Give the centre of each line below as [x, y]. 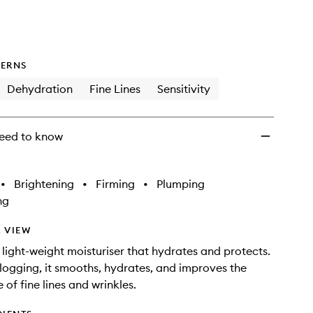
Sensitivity [184, 89]
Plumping [181, 184]
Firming [115, 184]
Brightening [44, 184]
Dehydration [40, 89]
